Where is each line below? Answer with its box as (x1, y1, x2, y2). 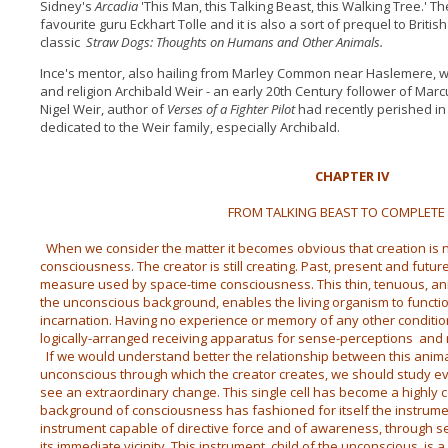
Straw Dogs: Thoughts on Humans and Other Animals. (85, 33, 383, 51)
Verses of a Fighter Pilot (166, 100, 295, 118)
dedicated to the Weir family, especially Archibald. (39, 118, 340, 136)
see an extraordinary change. (39, 383, 220, 401)
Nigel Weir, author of (39, 100, 167, 118)
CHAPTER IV (315, 167, 390, 185)
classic (39, 33, 86, 51)
